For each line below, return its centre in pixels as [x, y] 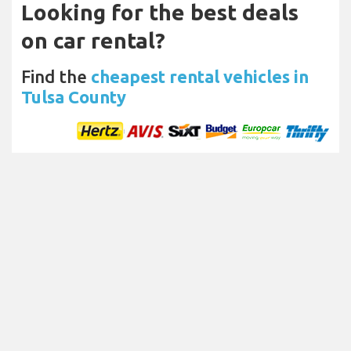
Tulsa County [74, 97]
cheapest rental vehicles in [200, 77]
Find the [56, 77]
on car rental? [93, 41]
